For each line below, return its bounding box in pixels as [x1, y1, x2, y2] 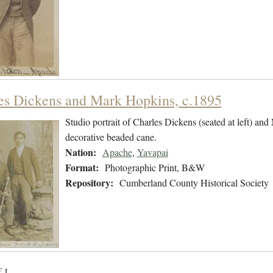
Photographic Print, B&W [104, 161, 205, 174]
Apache [102, 146, 132, 159]
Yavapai [136, 146, 168, 159]
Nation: [65, 145, 96, 160]
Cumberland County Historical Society [119, 176, 269, 190]
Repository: [65, 175, 113, 190]
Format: [65, 160, 99, 175]
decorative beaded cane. [65, 130, 160, 144]
